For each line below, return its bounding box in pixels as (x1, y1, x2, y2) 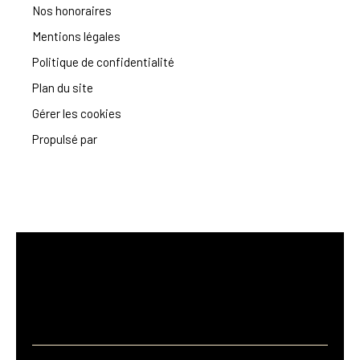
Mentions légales (32, 29, 121, 44)
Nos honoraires (32, 3, 112, 18)
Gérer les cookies (32, 106, 121, 121)
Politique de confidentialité (32, 55, 174, 70)
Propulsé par (32, 132, 97, 147)
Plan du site (32, 80, 93, 96)
